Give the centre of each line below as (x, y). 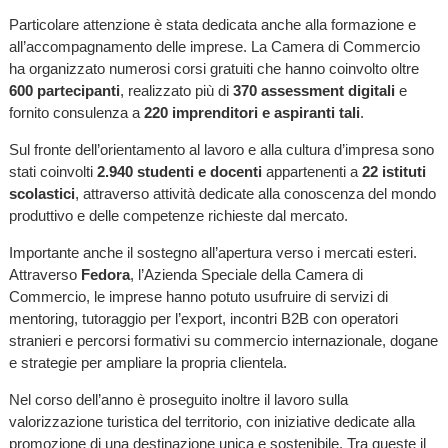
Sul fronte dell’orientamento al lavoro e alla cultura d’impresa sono (221, 149)
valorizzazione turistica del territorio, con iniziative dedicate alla (211, 422)
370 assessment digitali (313, 90)
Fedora (105, 274)
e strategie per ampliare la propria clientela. (147, 362)
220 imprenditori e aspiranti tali (251, 112)
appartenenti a (311, 171)
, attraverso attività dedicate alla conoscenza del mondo (255, 193)
